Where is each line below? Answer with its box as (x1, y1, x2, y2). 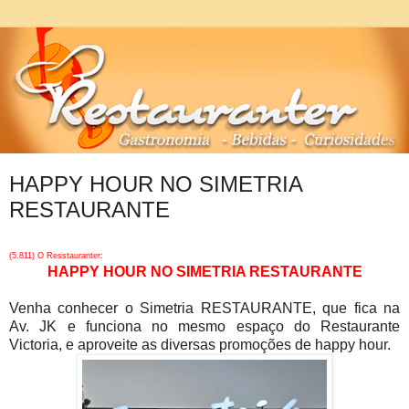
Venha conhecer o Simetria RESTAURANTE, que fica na (9, 299, 400, 316)
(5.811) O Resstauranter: (9, 250, 103, 260)
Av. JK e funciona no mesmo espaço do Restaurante (9, 318, 400, 334)
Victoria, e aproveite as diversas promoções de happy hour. (9, 336, 394, 352)
